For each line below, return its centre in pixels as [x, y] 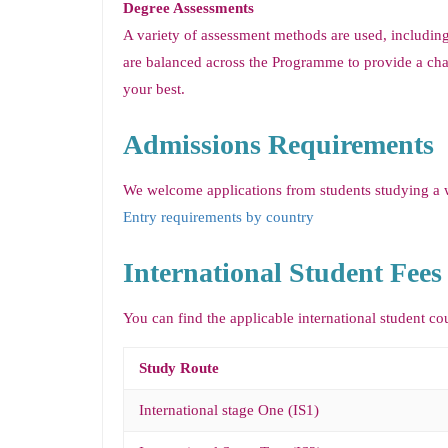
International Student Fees [282, 272]
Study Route [179, 368]
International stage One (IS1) [229, 410]
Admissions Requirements [278, 144]
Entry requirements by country [218, 217]
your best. [154, 89]
